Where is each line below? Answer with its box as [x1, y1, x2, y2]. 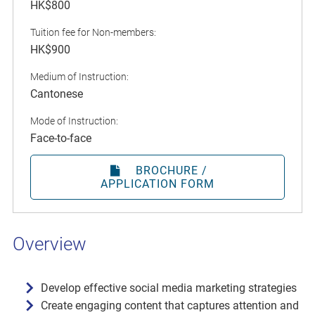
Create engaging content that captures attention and [41, 299, 299, 313]
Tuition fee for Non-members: [30, 27, 156, 39]
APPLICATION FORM [101, 177, 214, 191]
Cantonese [30, 87, 83, 101]
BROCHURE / [135, 164, 207, 178]
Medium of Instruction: [30, 71, 129, 83]
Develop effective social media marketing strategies [41, 281, 297, 295]
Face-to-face [30, 131, 91, 146]
